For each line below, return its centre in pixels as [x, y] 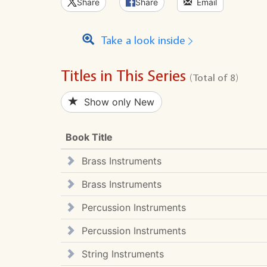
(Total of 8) [214, 77]
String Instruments [121, 254]
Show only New [116, 102]
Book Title [89, 137]
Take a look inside [141, 40]
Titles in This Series [125, 75]
